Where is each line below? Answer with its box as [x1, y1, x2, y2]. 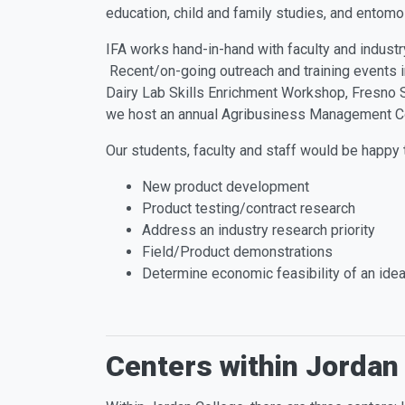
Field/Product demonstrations [142, 242, 333, 260]
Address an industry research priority [142, 221, 375, 239]
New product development [142, 177, 313, 195]
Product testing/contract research [142, 199, 355, 217]
